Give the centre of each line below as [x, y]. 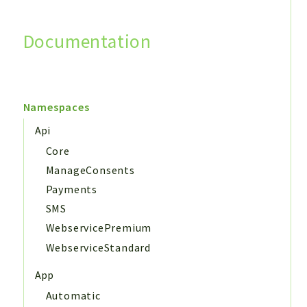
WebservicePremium [99, 228]
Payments [71, 189]
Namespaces [56, 107]
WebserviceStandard [98, 247]
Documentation [87, 41]
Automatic [73, 296]
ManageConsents [90, 170]
